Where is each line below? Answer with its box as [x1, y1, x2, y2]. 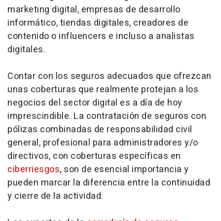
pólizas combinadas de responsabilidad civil [7, 122, 192, 136]
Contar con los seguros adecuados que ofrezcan [7, 69, 212, 83]
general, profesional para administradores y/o [7, 136, 198, 149]
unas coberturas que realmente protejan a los [7, 82, 198, 96]
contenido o [7, 29, 59, 43]
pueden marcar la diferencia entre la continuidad [7, 176, 210, 189]
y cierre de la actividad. [7, 189, 104, 203]
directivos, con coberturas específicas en [7, 149, 181, 163]
